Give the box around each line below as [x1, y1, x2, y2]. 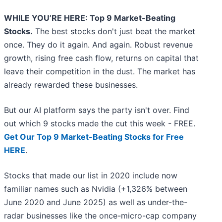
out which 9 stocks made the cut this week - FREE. [4, 118, 195, 129]
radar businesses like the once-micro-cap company [4, 211, 197, 221]
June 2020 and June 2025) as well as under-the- [4, 197, 187, 208]
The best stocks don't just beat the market [33, 26, 195, 37]
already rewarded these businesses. [4, 80, 138, 90]
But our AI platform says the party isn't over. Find [4, 105, 189, 115]
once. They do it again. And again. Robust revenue [4, 40, 193, 50]
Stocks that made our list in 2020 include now [4, 170, 177, 181]
